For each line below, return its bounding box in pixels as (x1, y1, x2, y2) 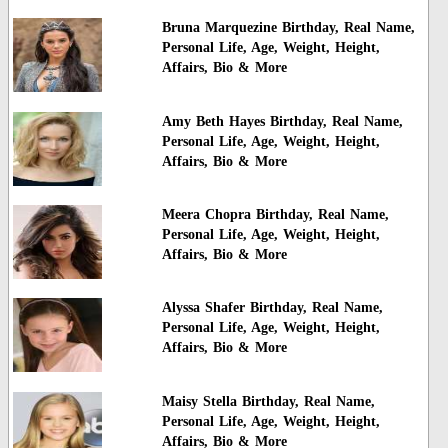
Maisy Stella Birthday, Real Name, (161, 393, 375, 409)
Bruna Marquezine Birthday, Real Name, (161, 20, 415, 36)
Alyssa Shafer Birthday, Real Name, (161, 300, 383, 316)
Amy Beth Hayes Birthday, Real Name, (161, 113, 403, 129)
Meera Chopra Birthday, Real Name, (161, 207, 389, 223)
